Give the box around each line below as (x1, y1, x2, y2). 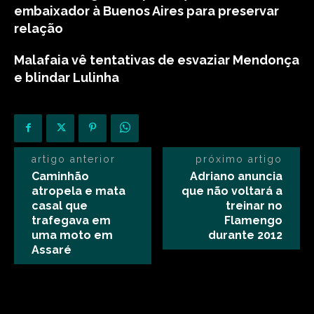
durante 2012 (207, 228, 282, 242)
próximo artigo (195, 153, 282, 165)
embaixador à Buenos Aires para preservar (14, 4, 279, 18)
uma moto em (32, 228, 113, 242)
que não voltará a (181, 184, 282, 198)
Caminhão (32, 170, 89, 183)
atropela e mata (32, 184, 125, 198)
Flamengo (224, 214, 282, 227)
